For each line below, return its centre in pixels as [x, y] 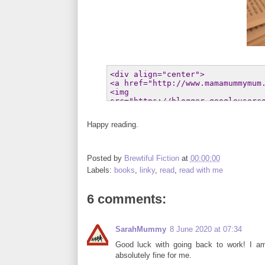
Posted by [105, 158]
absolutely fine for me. [153, 255]
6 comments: [126, 199]
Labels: [100, 170]
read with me [201, 170]
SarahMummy [140, 229]
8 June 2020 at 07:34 [206, 229]
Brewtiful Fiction [151, 158]
